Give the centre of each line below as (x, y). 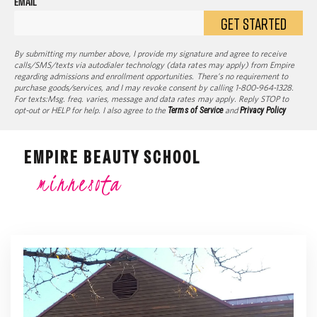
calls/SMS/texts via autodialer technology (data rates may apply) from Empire (154, 65)
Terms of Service (195, 111)
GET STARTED (253, 23)
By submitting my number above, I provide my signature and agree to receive (150, 54)
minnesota (80, 184)
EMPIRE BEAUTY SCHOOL (113, 158)
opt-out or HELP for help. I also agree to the (91, 110)
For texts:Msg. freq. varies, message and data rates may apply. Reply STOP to (151, 99)
